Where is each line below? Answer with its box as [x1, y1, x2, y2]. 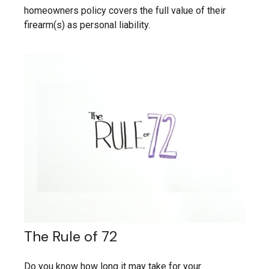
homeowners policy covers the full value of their [24, 5, 226, 17]
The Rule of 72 [24, 227, 117, 246]
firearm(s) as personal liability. [24, 19, 150, 31]
